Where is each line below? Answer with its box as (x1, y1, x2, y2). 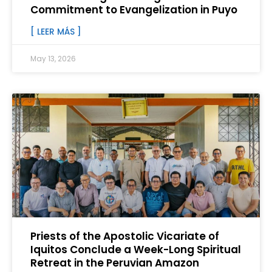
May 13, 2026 (30, 53, 76, 64)
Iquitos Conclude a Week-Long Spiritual (30, 242, 241, 257)
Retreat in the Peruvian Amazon (30, 256, 199, 271)
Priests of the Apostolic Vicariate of (30, 229, 219, 244)
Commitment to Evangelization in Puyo (30, 2, 237, 18)
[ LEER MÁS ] (30, 25, 81, 38)
